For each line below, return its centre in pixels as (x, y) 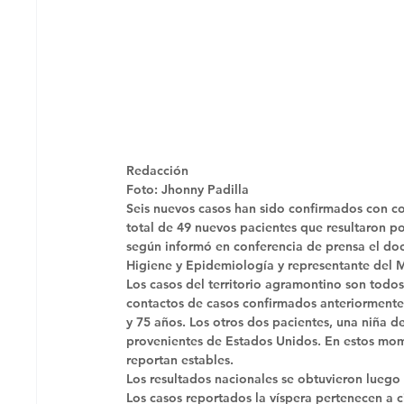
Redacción (158, 170)
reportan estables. (182, 359)
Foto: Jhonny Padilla (190, 189)
